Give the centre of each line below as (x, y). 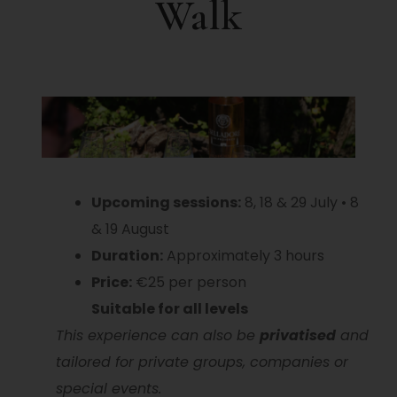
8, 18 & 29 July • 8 (300, 203)
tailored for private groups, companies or (202, 362)
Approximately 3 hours (243, 256)
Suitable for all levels (169, 309)
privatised (297, 336)
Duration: (127, 256)
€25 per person (189, 283)
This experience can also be (157, 336)
